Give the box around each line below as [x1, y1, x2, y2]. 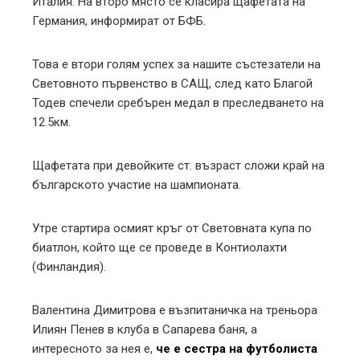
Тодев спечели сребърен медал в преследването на [32, 95, 324, 110]
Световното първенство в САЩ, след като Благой [32, 76, 313, 91]
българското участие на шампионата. [32, 177, 241, 192]
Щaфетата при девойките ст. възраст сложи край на [32, 157, 325, 173]
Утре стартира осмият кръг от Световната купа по [32, 220, 312, 235]
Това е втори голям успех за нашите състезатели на [32, 56, 321, 72]
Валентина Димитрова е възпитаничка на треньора [32, 302, 317, 317]
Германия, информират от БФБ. [32, 13, 209, 28]
